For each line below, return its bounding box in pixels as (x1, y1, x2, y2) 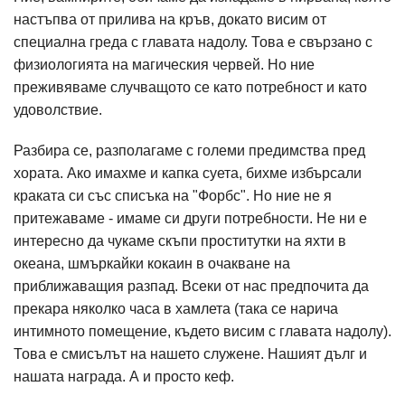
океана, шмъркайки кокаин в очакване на (14, 256, 290, 271)
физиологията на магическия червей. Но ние (14, 57, 315, 72)
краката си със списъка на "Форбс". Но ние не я (14, 188, 332, 203)
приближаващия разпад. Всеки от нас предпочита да (14, 278, 369, 294)
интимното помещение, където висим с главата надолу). (14, 324, 391, 339)
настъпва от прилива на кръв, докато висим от (14, 12, 326, 27)
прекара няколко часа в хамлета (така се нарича (14, 301, 338, 316)
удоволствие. (14, 102, 106, 118)
